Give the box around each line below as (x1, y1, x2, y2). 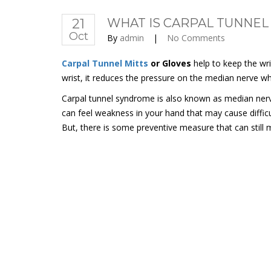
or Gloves (151, 57, 191, 69)
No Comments (167, 32, 225, 44)
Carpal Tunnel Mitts (62, 57, 148, 69)
